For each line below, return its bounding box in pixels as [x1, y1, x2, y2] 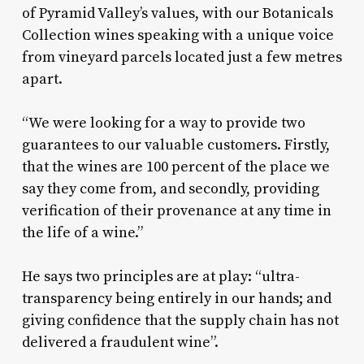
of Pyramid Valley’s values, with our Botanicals [21, 4, 333, 24]
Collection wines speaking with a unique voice [21, 26, 334, 45]
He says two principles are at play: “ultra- [21, 267, 300, 287]
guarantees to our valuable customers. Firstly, [21, 136, 330, 155]
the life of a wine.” [21, 223, 143, 243]
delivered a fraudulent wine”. [21, 333, 219, 353]
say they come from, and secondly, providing [21, 180, 319, 199]
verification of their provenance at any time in [21, 201, 331, 221]
